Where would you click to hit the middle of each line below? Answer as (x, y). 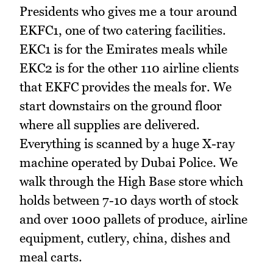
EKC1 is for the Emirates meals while (123, 49)
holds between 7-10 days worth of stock (129, 200)
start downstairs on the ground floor (121, 105)
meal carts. (51, 257)
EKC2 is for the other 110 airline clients (129, 68)
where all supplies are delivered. (110, 124)
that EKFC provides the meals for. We (126, 87)
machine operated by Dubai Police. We (129, 162)
